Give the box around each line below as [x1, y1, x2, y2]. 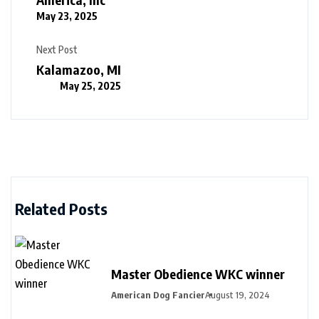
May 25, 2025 [60, 79, 121, 92]
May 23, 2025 [36, 9, 98, 22]
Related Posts [15, 199, 108, 219]
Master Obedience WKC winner [111, 265, 285, 282]
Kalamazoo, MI [36, 61, 121, 78]
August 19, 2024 [205, 288, 270, 300]
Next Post [36, 43, 78, 56]
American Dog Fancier [111, 288, 205, 300]
